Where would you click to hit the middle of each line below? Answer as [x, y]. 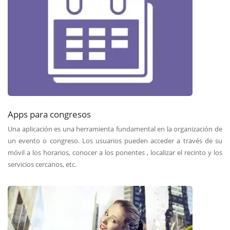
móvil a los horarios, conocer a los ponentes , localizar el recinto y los [115, 152]
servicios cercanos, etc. [42, 164]
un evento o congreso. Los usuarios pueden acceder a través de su [115, 140]
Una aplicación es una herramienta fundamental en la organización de [115, 129]
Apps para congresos [49, 114]
